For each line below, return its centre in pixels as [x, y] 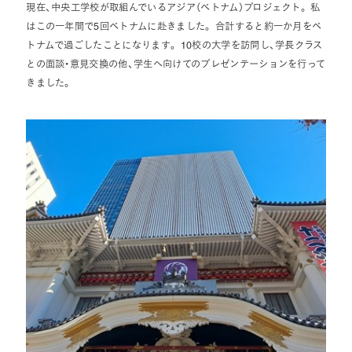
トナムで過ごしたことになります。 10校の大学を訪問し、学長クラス [174, 46]
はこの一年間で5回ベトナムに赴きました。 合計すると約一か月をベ [174, 27]
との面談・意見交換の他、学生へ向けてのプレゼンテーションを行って [176, 65]
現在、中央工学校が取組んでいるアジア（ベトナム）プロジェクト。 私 [173, 8]
